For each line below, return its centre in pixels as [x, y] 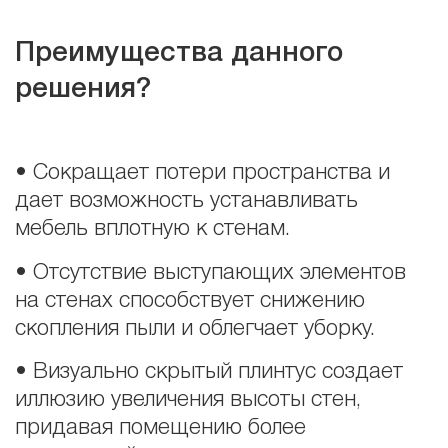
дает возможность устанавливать [186, 201]
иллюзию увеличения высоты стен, [188, 400]
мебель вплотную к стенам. [152, 229]
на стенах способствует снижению [190, 300]
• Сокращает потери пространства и [202, 173]
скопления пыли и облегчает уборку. [195, 328]
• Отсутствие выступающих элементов [210, 272]
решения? [83, 90]
